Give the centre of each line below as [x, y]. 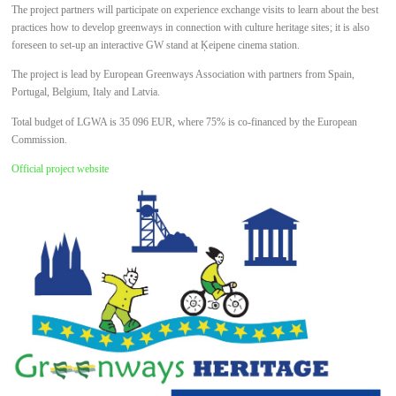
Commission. [40, 139]
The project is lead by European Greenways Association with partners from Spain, [183, 75]
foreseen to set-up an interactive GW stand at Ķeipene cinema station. [156, 46]
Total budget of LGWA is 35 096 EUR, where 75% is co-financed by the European [185, 122]
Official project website [61, 168]
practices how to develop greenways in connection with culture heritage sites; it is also [191, 28]
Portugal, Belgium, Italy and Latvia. [86, 92]
